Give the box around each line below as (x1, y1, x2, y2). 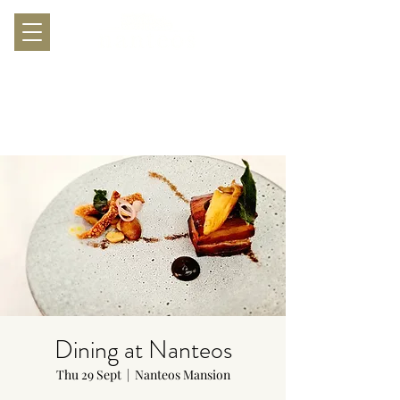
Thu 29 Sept (55, 366, 121, 383)
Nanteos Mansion (134, 366, 230, 383)
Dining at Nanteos (54, 332, 232, 368)
